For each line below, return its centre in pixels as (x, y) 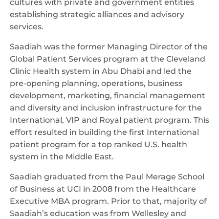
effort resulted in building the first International (104, 132)
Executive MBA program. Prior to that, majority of (108, 201)
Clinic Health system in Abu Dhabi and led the (101, 71)
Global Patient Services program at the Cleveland (108, 59)
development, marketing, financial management (108, 96)
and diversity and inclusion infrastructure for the (106, 108)
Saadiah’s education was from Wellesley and (98, 213)
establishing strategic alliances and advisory (97, 14)
